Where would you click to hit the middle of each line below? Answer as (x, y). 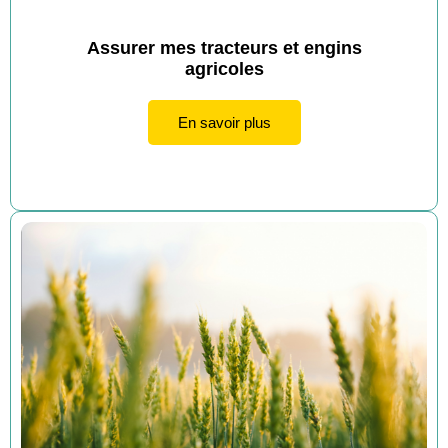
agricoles (224, 69)
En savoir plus (224, 123)
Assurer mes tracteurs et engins (224, 48)
